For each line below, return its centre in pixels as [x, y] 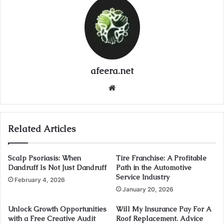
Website [132, 87]
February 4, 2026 [40, 180]
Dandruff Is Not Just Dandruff [57, 168]
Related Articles [42, 129]
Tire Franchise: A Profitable [161, 158]
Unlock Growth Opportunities [57, 209]
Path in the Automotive [154, 168]
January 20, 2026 [148, 189]
